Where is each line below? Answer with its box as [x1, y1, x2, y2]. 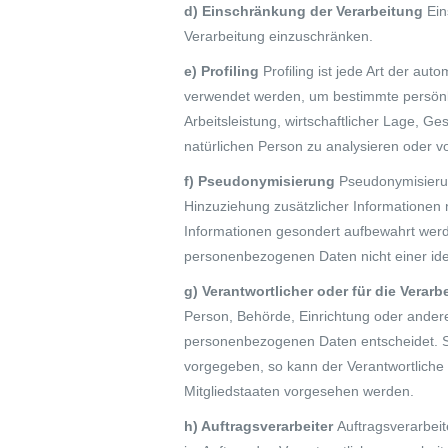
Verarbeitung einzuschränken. [184, 28, 373, 44]
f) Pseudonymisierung [184, 173, 339, 189]
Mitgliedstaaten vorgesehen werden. [184, 383, 414, 399]
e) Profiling [184, 63, 263, 79]
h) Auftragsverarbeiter [184, 418, 337, 434]
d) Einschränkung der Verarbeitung [184, 3, 427, 19]
